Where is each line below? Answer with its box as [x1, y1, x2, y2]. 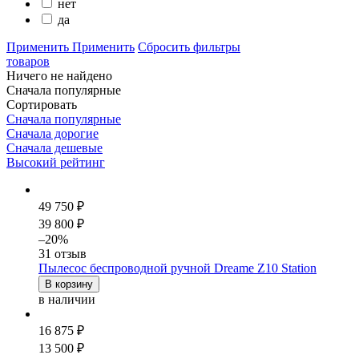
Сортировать [6, 97, 77, 111]
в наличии [38, 292, 95, 306]
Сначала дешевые [6, 140, 103, 155]
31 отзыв [38, 246, 87, 260]
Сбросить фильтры [138, 39, 240, 54]
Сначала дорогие [6, 126, 99, 140]
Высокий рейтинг [6, 155, 105, 169]
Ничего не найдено [6, 68, 112, 83]
